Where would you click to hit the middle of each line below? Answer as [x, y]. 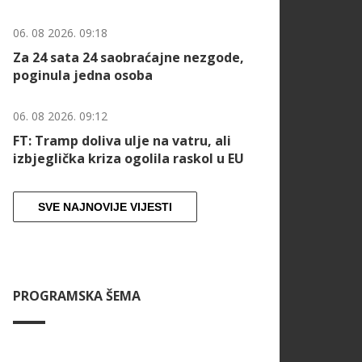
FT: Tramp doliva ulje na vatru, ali [122, 141]
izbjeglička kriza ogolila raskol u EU [128, 159]
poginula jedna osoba [83, 76]
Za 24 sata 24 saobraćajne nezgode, [128, 58]
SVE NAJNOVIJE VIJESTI [105, 207]
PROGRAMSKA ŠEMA [77, 296]
